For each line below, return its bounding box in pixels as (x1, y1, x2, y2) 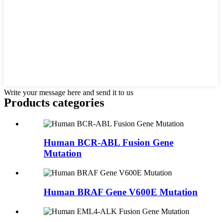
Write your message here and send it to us (4, 88, 133, 97)
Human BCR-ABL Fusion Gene (44, 137, 173, 148)
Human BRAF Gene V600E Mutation (44, 186, 198, 197)
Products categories (4, 96, 104, 109)
